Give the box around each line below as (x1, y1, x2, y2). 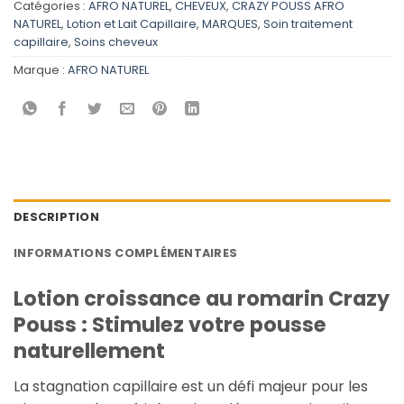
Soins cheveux (74, 33, 158, 50)
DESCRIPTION (14, 209, 99, 225)
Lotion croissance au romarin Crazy (14, 284, 390, 314)
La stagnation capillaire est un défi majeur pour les (14, 375, 368, 397)
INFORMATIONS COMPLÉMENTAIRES (14, 245, 238, 262)
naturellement (14, 336, 165, 366)
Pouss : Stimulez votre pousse (14, 310, 326, 340)
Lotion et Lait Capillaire (67, 15, 197, 32)
